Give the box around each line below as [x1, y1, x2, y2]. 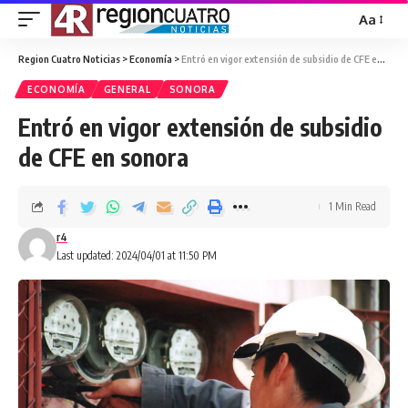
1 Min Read [329, 199, 376, 213]
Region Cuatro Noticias [18, 53, 120, 65]
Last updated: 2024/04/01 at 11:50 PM [56, 249, 217, 262]
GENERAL [103, 84, 151, 95]
